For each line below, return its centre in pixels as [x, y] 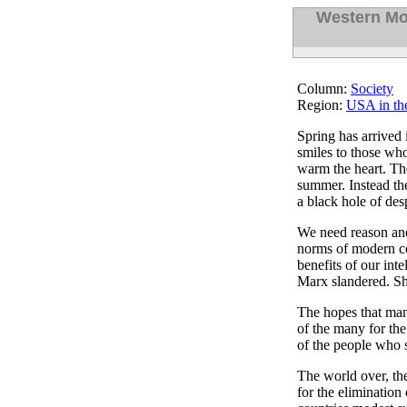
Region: [322, 104]
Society [372, 88]
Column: [324, 88]
